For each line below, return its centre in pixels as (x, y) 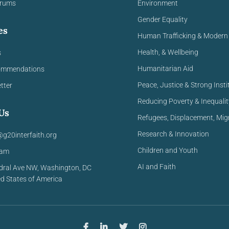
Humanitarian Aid (165, 68)
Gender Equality (163, 19)
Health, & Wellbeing (168, 52)
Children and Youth (168, 150)
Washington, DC (66, 168)
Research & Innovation (173, 134)
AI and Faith (157, 167)
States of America (33, 179)
